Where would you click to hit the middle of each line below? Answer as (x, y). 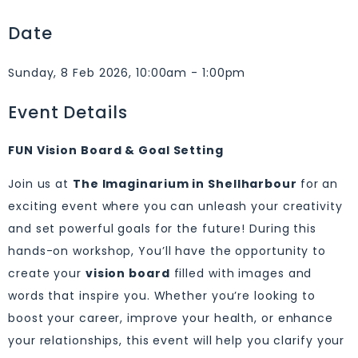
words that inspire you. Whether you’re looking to (162, 296)
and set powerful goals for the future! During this (162, 229)
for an (319, 184)
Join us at (40, 184)
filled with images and (241, 274)
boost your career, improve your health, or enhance (171, 318)
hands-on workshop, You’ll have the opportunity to (167, 251)
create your (47, 274)
